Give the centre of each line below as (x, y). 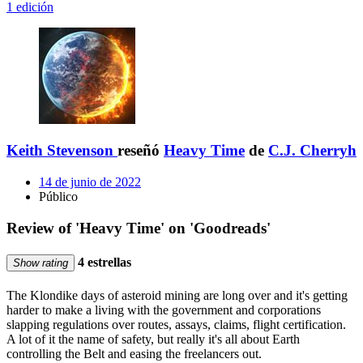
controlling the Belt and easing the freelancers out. (134, 354)
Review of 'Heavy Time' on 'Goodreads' (139, 228)
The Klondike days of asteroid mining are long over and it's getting (177, 296)
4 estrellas (103, 263)
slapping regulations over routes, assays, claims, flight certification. (176, 325)
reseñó (141, 151)
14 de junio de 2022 (90, 182)
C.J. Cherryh (312, 151)
